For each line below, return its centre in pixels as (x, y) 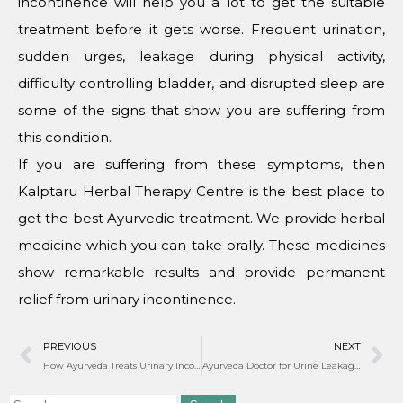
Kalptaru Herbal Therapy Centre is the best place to (201, 191)
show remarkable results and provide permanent (201, 272)
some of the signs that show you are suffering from (201, 110)
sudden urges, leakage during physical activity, (201, 56)
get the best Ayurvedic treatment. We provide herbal (201, 218)
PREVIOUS (69, 346)
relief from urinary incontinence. (127, 299)
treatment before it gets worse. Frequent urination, (201, 29)
